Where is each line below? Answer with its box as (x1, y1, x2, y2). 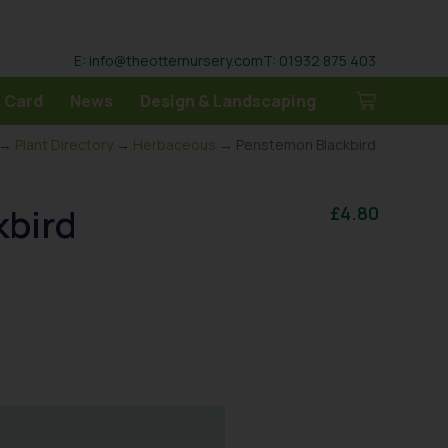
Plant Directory (15, 135, 113, 154)
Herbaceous (133, 135, 216, 154)
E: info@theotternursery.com (74, 50, 263, 70)
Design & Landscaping (140, 90, 316, 112)
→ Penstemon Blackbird (216, 135, 376, 154)
